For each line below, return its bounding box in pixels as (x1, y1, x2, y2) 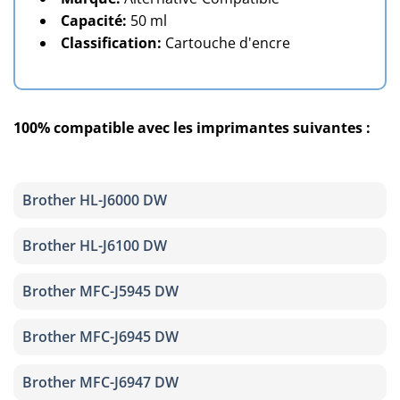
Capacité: (61, 10, 127, 30)
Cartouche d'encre (165, 32, 290, 53)
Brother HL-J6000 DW (22, 190, 167, 211)
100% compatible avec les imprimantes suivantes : (13, 118, 371, 138)
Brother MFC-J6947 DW (22, 372, 179, 393)
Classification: (61, 32, 162, 53)
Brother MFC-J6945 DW (22, 327, 179, 347)
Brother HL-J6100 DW (22, 236, 167, 256)
